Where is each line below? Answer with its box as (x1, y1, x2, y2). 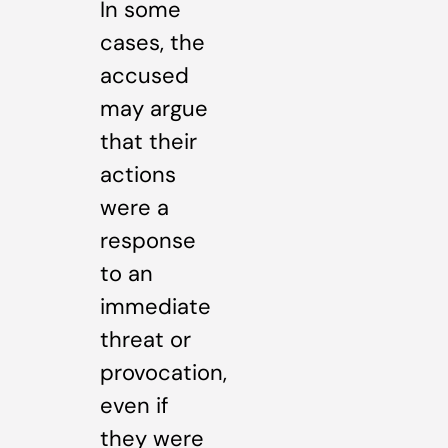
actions (100, 159, 176, 189)
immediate (100, 291, 211, 321)
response (100, 225, 196, 255)
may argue (100, 93, 208, 123)
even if (100, 390, 168, 420)
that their (100, 126, 197, 156)
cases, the (100, 27, 205, 57)
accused (100, 60, 189, 90)
